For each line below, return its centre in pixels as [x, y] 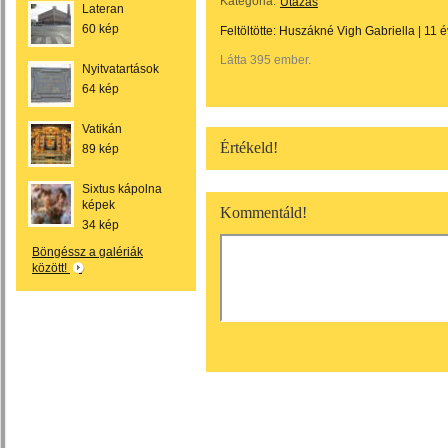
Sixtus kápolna [122, 189]
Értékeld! [249, 147]
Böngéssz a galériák [87, 252]
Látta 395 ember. [265, 60]
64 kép [100, 89]
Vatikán [102, 129]
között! [51, 268]
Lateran [103, 9]
